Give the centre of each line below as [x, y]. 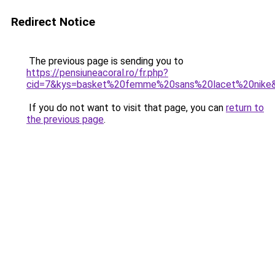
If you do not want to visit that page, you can [126, 108]
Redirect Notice [53, 22]
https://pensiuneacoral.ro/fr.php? [97, 73]
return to [245, 108]
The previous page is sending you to [105, 61]
